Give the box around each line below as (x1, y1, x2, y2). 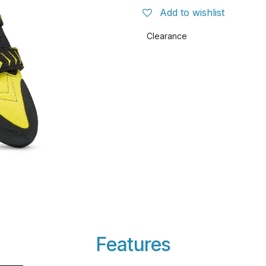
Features (96, 233, 170, 256)
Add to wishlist (160, 7, 224, 18)
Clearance (147, 31, 187, 41)
